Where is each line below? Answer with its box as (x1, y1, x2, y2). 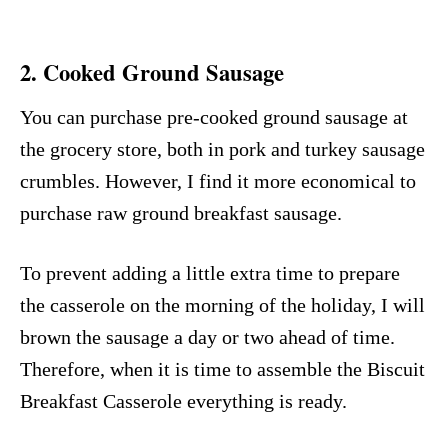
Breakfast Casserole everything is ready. (20, 389, 347, 412)
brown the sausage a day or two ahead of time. (20, 325, 395, 348)
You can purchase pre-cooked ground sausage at (20, 105, 408, 128)
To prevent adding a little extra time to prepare (20, 261, 400, 284)
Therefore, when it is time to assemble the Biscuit (20, 357, 425, 380)
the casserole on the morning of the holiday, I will (20, 293, 425, 316)
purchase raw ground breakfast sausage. (20, 201, 342, 224)
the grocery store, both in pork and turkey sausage (20, 137, 425, 160)
